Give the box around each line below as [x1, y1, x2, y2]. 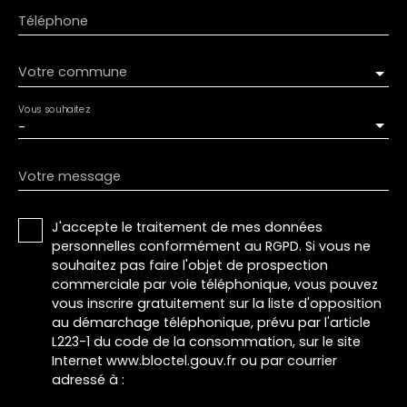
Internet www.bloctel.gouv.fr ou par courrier [52, 351, 337, 370]
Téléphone [18, 11, 88, 30]
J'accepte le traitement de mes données [52, 217, 323, 236]
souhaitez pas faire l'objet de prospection [52, 255, 328, 274]
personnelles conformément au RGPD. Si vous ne [52, 236, 371, 255]
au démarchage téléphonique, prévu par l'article [52, 313, 371, 332]
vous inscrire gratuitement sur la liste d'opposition [52, 293, 382, 313]
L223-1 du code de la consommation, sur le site [52, 332, 361, 351]
